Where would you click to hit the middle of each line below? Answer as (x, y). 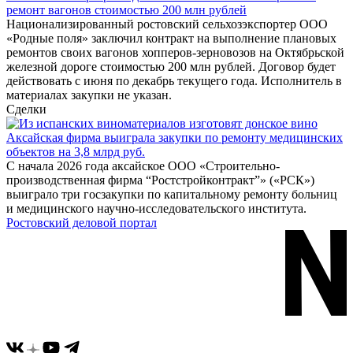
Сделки (26, 110)
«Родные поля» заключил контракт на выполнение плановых (171, 39)
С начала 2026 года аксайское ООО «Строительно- (143, 166)
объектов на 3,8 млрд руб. (76, 152)
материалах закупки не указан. (89, 95)
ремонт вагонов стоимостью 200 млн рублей (126, 10)
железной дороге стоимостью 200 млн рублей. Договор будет (171, 67)
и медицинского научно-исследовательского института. (156, 209)
